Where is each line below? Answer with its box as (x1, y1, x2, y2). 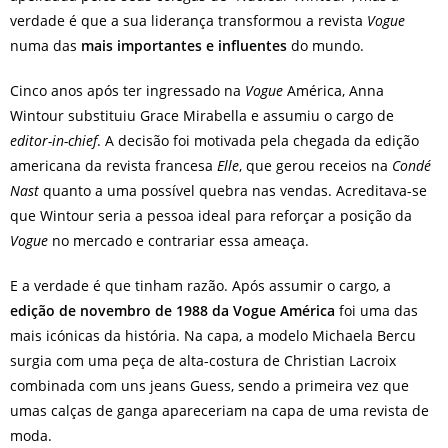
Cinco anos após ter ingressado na (10, 81, 245, 100)
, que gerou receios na (239, 156, 392, 175)
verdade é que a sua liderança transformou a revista (10, 11, 367, 30)
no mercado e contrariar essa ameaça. (48, 231, 309, 250)
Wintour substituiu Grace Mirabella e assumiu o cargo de (10, 106, 394, 125)
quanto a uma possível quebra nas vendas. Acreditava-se (39, 181, 427, 200)
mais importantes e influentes (81, 36, 287, 55)
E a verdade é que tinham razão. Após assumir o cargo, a (10, 276, 391, 295)
